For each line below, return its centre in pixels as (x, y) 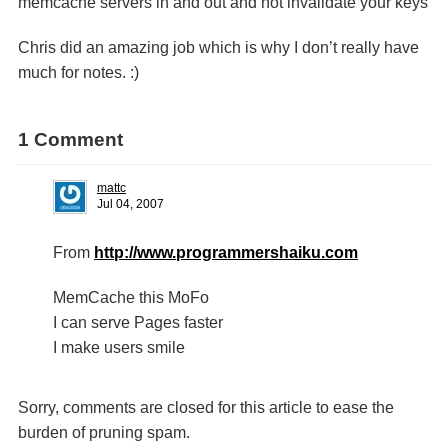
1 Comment (70, 139)
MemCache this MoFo (131, 297)
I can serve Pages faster (138, 322)
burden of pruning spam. (104, 432)
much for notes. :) (78, 72)
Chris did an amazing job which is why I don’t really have (218, 47)
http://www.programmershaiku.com (226, 252)
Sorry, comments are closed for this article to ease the (206, 407)
